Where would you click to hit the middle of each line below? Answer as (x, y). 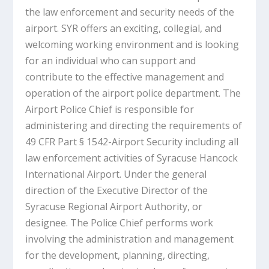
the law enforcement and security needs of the (130, 12)
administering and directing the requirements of (134, 126)
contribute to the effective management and (125, 77)
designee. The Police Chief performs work (119, 223)
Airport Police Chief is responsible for (110, 110)
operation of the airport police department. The (133, 93)
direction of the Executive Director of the (117, 191)
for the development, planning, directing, (118, 255)
